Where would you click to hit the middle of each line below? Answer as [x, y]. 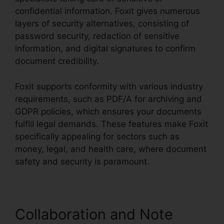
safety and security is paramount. [82, 161]
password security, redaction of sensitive [97, 36]
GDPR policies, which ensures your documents [108, 111]
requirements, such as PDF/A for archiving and [108, 99]
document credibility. [57, 61]
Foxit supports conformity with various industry [109, 86]
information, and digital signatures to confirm [105, 49]
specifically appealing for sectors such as [97, 136]
